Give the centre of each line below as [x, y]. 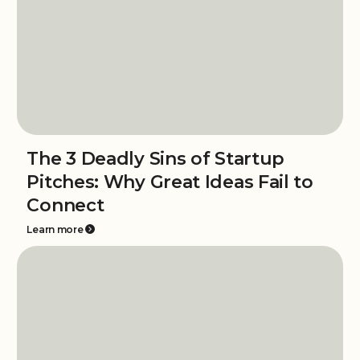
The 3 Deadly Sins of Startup [156, 159]
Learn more [55, 230]
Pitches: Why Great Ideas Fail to [170, 182]
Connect [65, 206]
